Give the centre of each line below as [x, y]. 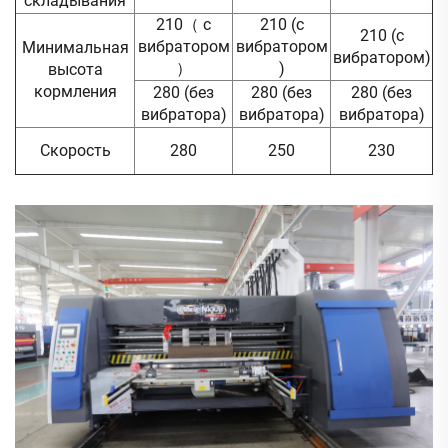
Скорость [75, 151]
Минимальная [75, 48]
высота [75, 70]
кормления [75, 92]
